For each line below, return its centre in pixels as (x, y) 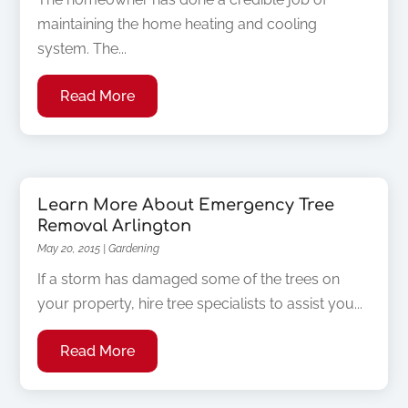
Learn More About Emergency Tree (186, 204)
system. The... (82, 49)
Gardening (134, 248)
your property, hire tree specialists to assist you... (200, 303)
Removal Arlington (115, 225)
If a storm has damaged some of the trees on (189, 279)
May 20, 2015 (69, 248)
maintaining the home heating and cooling (178, 25)
